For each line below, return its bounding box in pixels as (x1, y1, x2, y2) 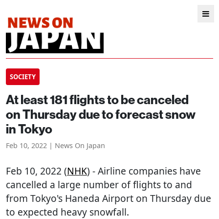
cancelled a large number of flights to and (6, 178, 192, 191)
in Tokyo (6, 121, 52, 137)
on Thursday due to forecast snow (6, 106, 196, 122)
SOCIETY (10, 72, 36, 81)
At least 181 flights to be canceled (6, 91, 189, 108)
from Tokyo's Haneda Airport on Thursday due (6, 192, 211, 205)
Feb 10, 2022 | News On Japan (6, 141, 105, 150)
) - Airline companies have (87, 164, 201, 177)
